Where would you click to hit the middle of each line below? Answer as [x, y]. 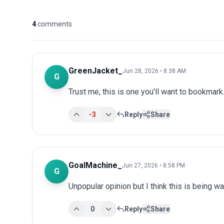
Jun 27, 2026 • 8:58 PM [153, 165]
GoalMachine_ [95, 165]
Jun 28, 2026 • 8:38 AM [154, 71]
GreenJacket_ [95, 70]
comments [55, 24]
